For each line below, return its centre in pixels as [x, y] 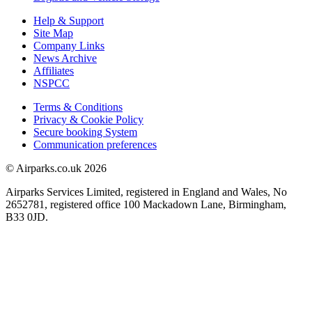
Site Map [53, 33]
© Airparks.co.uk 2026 [56, 168]
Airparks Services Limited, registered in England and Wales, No [146, 192]
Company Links [69, 45]
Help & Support [69, 20]
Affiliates [54, 70]
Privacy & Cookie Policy [88, 119]
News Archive [65, 58]
